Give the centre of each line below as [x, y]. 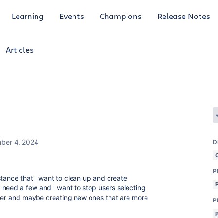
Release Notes [183, 16]
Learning [28, 16]
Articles [20, 49]
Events [72, 16]
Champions [120, 16]
